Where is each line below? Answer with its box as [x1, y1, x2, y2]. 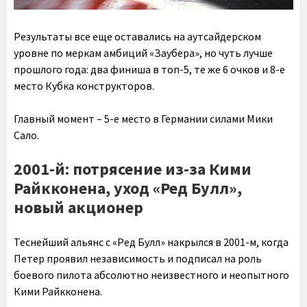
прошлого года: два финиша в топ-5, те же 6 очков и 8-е [14, 62, 285, 76]
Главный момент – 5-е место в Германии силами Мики [14, 111, 273, 125]
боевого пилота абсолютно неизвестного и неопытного [14, 267, 289, 282]
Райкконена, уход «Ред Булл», [14, 177, 242, 199]
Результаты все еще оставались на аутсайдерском [14, 29, 261, 43]
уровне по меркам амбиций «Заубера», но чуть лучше [14, 45, 273, 60]
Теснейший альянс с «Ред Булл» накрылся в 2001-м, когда [14, 234, 288, 249]
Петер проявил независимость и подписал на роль [14, 251, 262, 265]
